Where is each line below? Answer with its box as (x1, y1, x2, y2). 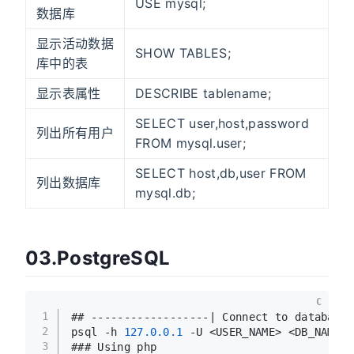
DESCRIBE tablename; (135, 85, 272, 102)
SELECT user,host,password (135, 115, 310, 132)
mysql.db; (135, 185, 195, 201)
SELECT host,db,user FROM (135, 165, 307, 182)
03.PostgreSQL (25, 247, 171, 270)
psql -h (71, 325, 124, 338)
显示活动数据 (36, 36, 114, 52)
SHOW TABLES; (135, 45, 231, 62)
